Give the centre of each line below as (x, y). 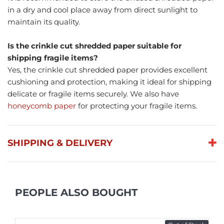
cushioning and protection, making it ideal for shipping (109, 82)
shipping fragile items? (53, 58)
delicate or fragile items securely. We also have (93, 94)
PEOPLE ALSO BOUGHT (76, 193)
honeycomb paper (42, 106)
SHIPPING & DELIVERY (60, 143)
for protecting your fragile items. (136, 106)
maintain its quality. (44, 22)
